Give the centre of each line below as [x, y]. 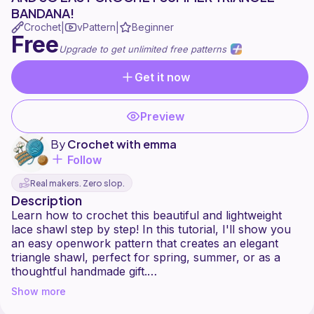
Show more [39, 292]
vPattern [96, 27]
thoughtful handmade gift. [79, 272]
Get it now [163, 77]
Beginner [153, 27]
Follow [84, 160]
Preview [163, 117]
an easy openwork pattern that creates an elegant [145, 244]
